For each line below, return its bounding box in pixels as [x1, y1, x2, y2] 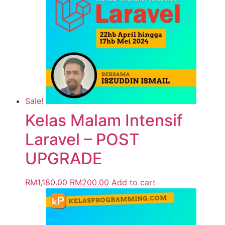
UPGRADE [25, 149, 102, 169]
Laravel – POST [25, 130, 140, 150]
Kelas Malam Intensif [25, 110, 183, 131]
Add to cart [111, 177, 156, 188]
